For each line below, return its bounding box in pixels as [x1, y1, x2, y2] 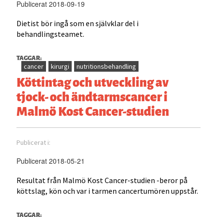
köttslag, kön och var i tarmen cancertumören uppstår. [16, 186, 199, 196]
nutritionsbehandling [77, 62, 137, 71]
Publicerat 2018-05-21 [16, 156, 85, 166]
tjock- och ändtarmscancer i [16, 86, 168, 106]
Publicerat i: [16, 138, 52, 147]
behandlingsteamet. [16, 29, 85, 39]
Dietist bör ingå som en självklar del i [16, 18, 139, 29]
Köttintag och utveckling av [16, 72, 169, 92]
